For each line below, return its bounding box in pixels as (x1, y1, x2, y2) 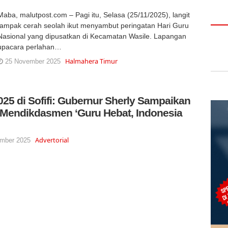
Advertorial (35, 135, 69, 145)
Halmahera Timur (65, 56, 118, 66)
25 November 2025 (3, 57, 61, 65)
